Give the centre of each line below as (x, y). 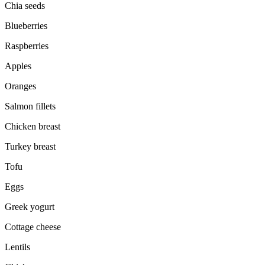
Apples (18, 66)
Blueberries (26, 26)
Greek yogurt (30, 207)
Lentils (17, 247)
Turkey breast (30, 147)
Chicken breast (33, 127)
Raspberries (27, 46)
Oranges (20, 86)
